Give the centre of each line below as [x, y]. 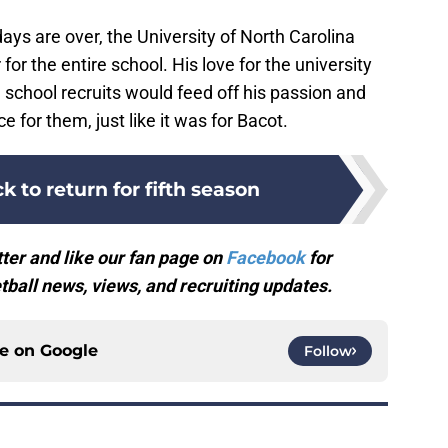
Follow [328, 351]
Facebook [265, 258]
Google [69, 351]
